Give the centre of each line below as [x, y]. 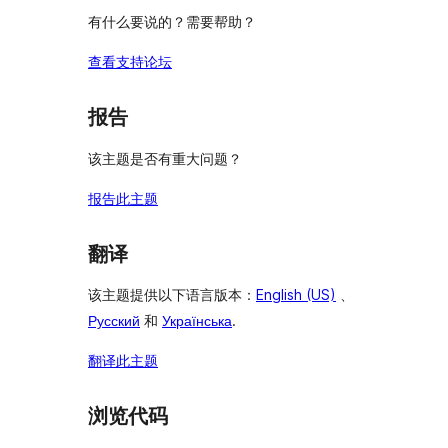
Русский [114, 321]
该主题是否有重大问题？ [165, 158]
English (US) [296, 295]
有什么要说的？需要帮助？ [172, 22]
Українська [197, 321]
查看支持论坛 [130, 62]
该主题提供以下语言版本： [172, 295]
